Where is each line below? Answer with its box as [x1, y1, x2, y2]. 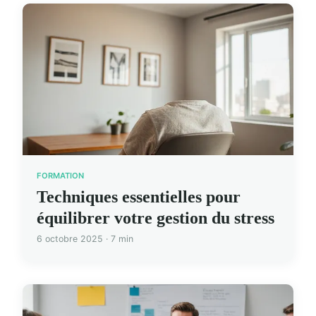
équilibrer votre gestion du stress [37, 208, 274, 227]
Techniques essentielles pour [37, 187, 241, 206]
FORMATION [37, 170, 84, 181]
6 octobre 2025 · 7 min [37, 233, 133, 244]
